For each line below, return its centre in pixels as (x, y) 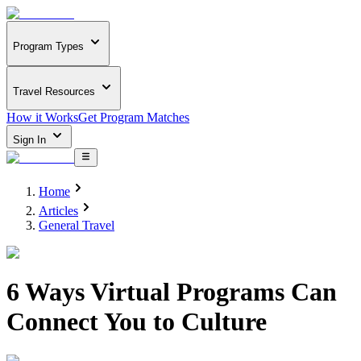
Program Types (48, 47)
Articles (58, 210)
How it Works (42, 118)
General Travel (77, 225)
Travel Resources (54, 91)
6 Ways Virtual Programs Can (172, 292)
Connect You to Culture (137, 322)
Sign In (31, 140)
